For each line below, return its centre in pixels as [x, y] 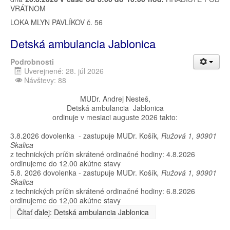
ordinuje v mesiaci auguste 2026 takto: [115, 117]
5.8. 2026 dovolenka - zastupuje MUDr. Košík [84, 172]
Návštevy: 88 [45, 80]
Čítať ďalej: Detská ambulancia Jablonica [83, 212]
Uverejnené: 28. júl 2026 [64, 71]
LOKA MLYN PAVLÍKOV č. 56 [56, 22]
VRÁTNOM [29, 8]
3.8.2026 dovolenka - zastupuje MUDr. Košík [84, 135]
